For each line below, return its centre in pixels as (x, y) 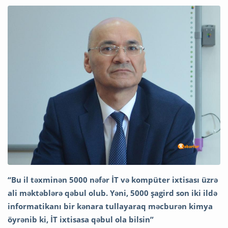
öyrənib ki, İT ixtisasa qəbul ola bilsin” (81, 220)
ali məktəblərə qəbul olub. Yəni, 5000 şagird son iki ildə (112, 193)
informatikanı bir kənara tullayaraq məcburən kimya (110, 206)
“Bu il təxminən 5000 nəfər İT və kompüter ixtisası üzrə (113, 180)
